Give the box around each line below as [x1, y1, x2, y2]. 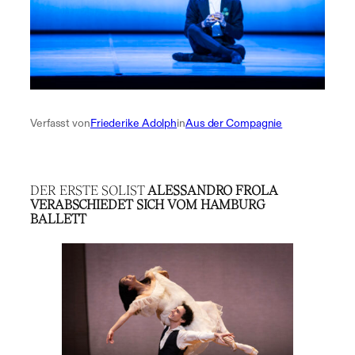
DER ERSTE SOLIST [30, 182, 148, 198]
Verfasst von [30, 115, 90, 130]
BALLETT [30, 211, 87, 227]
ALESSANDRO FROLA [147, 182, 278, 198]
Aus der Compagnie [185, 115, 283, 130]
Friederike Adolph [90, 115, 177, 130]
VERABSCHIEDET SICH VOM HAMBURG [30, 197, 265, 212]
